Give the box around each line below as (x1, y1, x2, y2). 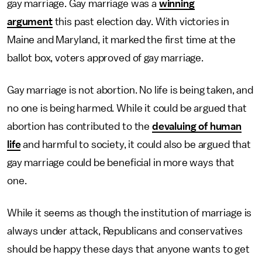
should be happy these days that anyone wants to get (7, 244, 250, 254)
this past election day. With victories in (52, 16, 230, 27)
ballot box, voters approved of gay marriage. (7, 53, 204, 63)
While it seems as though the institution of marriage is (7, 208, 252, 218)
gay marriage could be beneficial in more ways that (7, 157, 235, 168)
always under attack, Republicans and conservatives (7, 226, 243, 236)
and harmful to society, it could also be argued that (20, 139, 251, 150)
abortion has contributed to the (7, 121, 152, 132)
